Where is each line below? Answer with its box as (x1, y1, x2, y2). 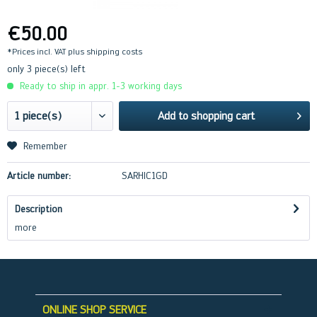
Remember (23, 140, 67, 151)
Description (15, 203, 62, 214)
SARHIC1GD (121, 170, 168, 181)
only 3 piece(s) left (7, 63, 86, 74)
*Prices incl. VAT (7, 47, 68, 57)
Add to (157, 109, 188, 122)
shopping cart (190, 109, 255, 122)
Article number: (7, 170, 71, 181)
